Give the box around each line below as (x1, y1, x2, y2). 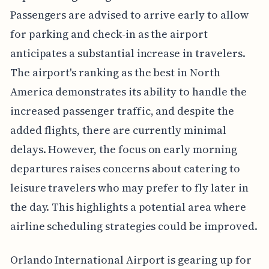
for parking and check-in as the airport (10, 26, 208, 42)
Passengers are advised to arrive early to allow (10, 7, 249, 23)
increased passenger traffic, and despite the (10, 103, 234, 119)
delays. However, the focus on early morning (10, 142, 237, 157)
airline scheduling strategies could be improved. (10, 219, 258, 234)
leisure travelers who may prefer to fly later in (10, 180, 249, 196)
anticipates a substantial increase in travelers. (10, 46, 246, 61)
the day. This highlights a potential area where (10, 199, 246, 215)
